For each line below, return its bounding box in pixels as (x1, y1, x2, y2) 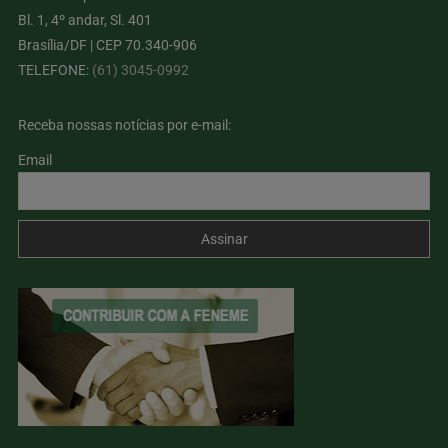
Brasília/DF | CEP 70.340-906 (18, 37, 198, 54)
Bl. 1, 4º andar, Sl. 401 (18, 12, 153, 29)
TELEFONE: (18, 62, 93, 79)
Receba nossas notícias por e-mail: (18, 117, 232, 134)
